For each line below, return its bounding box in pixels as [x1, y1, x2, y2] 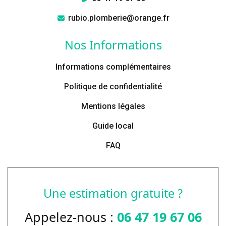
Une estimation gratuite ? [43, 185, 183, 202]
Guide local [92, 121, 134, 131]
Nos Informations [64, 37, 162, 53]
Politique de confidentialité [64, 82, 162, 92]
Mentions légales [81, 101, 145, 111]
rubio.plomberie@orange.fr [68, 13, 169, 23]
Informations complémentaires [55, 62, 171, 72]
